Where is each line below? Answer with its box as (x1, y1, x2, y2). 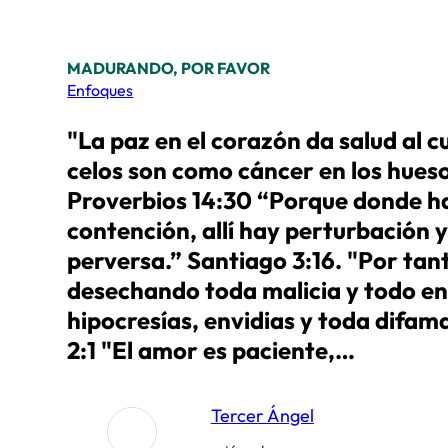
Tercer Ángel (210, 403, 314, 427)
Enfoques (67, 80, 134, 101)
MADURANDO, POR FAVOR (67, 58, 271, 79)
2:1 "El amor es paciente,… (67, 334, 356, 365)
